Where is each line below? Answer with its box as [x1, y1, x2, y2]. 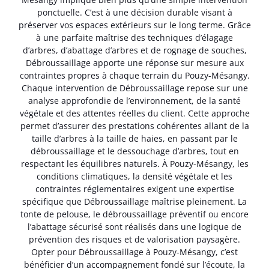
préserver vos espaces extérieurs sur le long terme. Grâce [18, 19, 251, 31]
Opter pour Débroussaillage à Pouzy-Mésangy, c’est [31, 246, 238, 258]
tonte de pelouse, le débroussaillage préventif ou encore [20, 208, 249, 220]
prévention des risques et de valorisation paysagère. [29, 234, 240, 246]
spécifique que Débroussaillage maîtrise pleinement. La [22, 196, 247, 208]
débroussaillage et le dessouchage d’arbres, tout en [30, 145, 239, 157]
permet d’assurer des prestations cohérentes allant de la [20, 120, 249, 132]
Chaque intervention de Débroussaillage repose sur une [21, 82, 248, 94]
